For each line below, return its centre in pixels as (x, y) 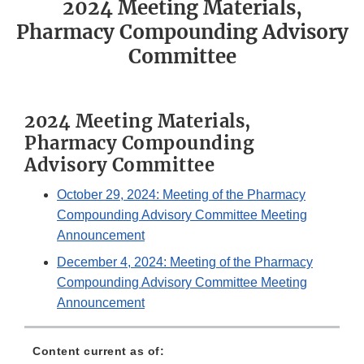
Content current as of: (98, 351)
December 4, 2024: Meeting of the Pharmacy (185, 262)
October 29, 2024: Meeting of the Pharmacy (181, 195)
